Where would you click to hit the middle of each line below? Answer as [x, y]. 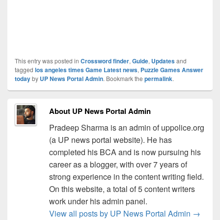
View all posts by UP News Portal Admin [121, 213]
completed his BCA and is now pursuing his [125, 152]
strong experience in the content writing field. [126, 176]
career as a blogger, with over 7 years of [118, 164]
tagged [25, 69]
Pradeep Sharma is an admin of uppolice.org [126, 127]
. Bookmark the [124, 78]
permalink [158, 78]
